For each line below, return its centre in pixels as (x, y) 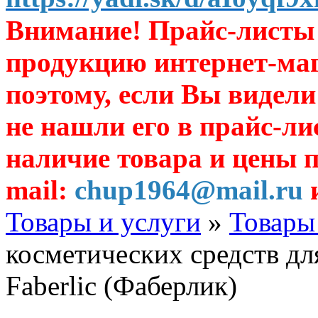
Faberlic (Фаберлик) (121, 286)
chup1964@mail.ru (189, 190)
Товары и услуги (103, 222)
